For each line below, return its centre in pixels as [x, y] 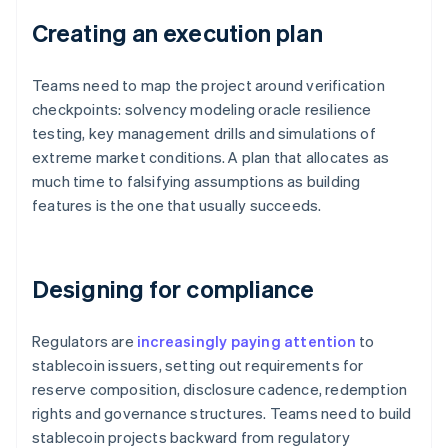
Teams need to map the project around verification [208, 85]
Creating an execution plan [177, 33]
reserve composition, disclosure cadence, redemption [220, 389]
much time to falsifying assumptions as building [196, 181]
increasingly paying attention [246, 341]
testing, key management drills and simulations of [204, 133]
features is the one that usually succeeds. [177, 205]
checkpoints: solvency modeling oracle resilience [202, 109]
